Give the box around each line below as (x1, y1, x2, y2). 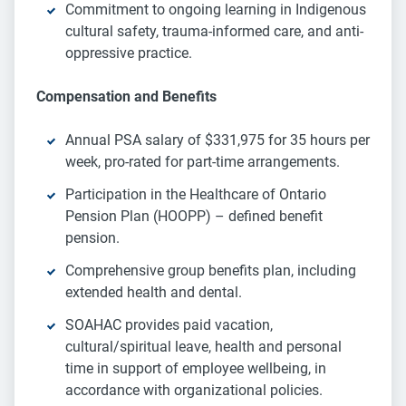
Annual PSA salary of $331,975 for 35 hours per (65, 131, 370, 150)
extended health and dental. (65, 284, 242, 302)
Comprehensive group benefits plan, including (65, 262, 356, 280)
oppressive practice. (65, 44, 192, 63)
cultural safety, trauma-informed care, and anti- (65, 23, 363, 41)
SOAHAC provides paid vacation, (65, 316, 273, 334)
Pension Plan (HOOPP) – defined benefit (65, 208, 323, 226)
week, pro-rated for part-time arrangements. (65, 153, 340, 171)
